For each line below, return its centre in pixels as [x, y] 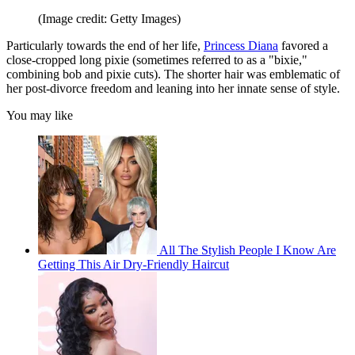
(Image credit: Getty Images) [109, 18]
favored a [303, 45]
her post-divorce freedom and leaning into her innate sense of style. [173, 88]
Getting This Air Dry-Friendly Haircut [134, 264]
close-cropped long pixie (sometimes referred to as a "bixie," [157, 59]
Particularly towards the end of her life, [105, 45]
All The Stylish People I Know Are [248, 250]
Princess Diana [241, 45]
